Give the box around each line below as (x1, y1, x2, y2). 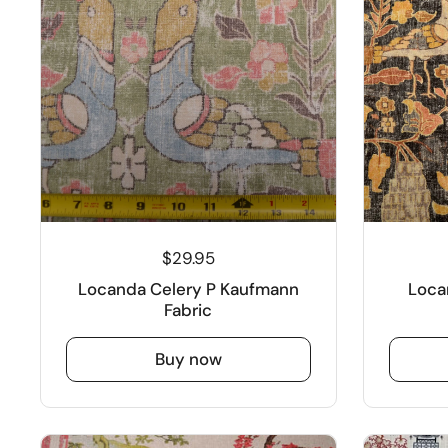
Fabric (164, 298, 213, 321)
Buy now (154, 347, 222, 370)
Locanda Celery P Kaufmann (77, 277, 299, 300)
